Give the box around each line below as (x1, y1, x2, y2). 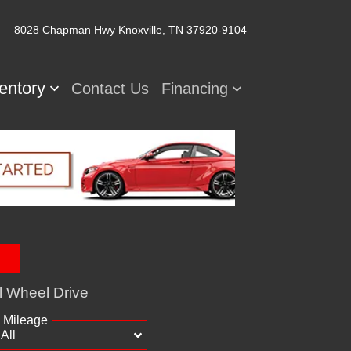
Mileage (3, 313, 49, 327)
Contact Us (71, 79, 150, 97)
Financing (161, 79, 233, 97)
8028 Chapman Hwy (14, 23, 118, 36)
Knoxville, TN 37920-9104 (118, 23, 247, 36)
